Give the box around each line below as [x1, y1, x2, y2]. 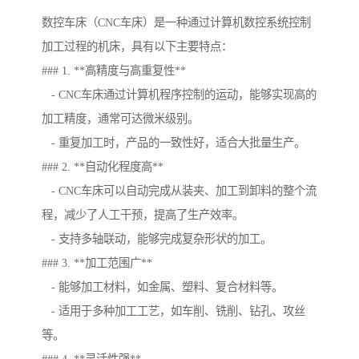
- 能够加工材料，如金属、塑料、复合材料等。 [42, 280, 283, 294]
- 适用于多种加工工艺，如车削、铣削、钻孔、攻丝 [42, 305, 305, 318]
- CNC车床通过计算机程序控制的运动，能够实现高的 [42, 88, 317, 102]
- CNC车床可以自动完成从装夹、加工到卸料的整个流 [42, 184, 317, 198]
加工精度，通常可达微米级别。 [42, 112, 199, 126]
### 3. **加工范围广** [42, 256, 152, 270]
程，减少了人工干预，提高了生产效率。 [42, 208, 244, 222]
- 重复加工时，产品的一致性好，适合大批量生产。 [42, 136, 305, 150]
